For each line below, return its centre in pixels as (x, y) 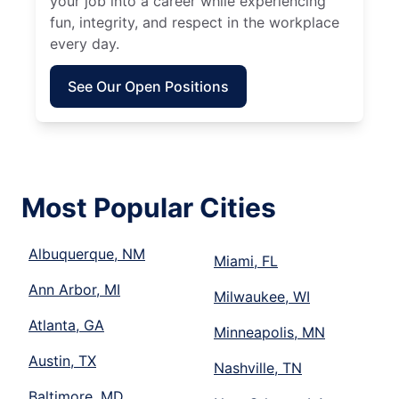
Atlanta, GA (66, 326)
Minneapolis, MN (269, 333)
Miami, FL (246, 261)
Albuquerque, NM (87, 254)
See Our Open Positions (148, 87)
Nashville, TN (258, 368)
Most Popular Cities (149, 208)
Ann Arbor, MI (74, 290)
